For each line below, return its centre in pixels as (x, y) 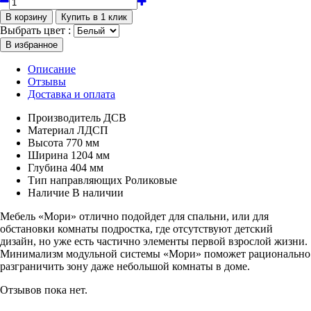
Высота (45, 142)
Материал (51, 130)
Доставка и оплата (72, 94)
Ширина (48, 155)
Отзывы (47, 81)
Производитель (64, 117)
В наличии (98, 192)
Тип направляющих (75, 180)
